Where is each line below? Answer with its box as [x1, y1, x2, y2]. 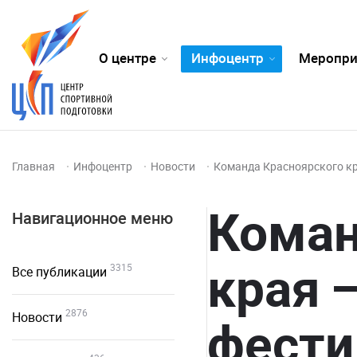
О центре [98, 49, 156, 67]
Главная [12, 159, 57, 174]
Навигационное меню [12, 207, 173, 229]
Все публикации [12, 263, 107, 280]
